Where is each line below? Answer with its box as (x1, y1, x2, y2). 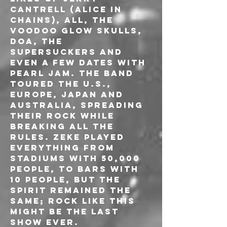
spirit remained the (10, 185, 135, 195)
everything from (10, 142, 118, 153)
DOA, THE (10, 36, 66, 46)
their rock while (10, 110, 118, 121)
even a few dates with (10, 57, 149, 67)
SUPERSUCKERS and (10, 47, 126, 57)
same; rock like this (10, 196, 139, 206)
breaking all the (10, 121, 118, 131)
